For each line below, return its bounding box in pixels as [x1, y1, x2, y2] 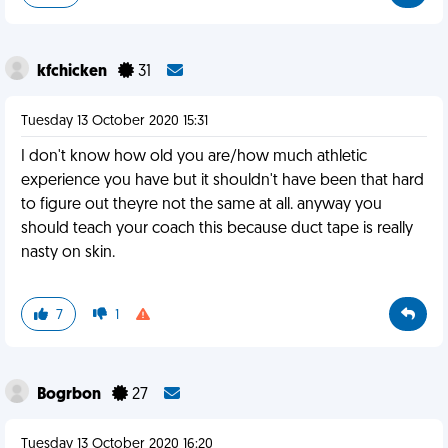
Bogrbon [37, 387, 104, 403]
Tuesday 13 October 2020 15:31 [21, 114, 208, 129]
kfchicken [37, 64, 110, 80]
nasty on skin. [21, 245, 115, 261]
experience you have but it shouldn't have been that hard [21, 173, 424, 189]
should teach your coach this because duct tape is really [21, 221, 413, 237]
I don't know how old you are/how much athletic [21, 149, 367, 165]
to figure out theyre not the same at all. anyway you [21, 197, 382, 213]
